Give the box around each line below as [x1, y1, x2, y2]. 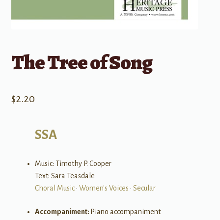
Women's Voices [79, 184, 129, 192]
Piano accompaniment [90, 207, 161, 216]
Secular [133, 184, 156, 192]
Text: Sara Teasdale [34, 171, 95, 180]
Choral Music [34, 184, 75, 192]
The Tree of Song [11, 48, 152, 77]
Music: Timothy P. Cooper [34, 159, 111, 167]
